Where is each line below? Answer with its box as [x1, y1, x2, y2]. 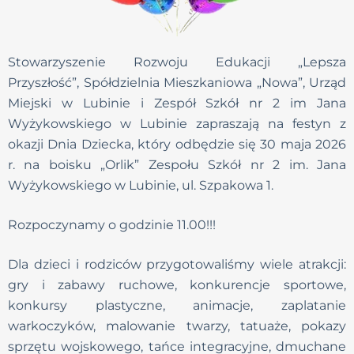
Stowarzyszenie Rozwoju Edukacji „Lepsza [8, 55, 346, 70]
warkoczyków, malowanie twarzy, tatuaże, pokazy [8, 318, 346, 333]
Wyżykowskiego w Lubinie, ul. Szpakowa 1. [8, 178, 273, 193]
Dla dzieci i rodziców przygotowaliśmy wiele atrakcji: [8, 257, 346, 272]
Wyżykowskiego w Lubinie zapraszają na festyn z [8, 116, 346, 131]
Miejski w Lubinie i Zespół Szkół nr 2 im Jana [8, 96, 346, 111]
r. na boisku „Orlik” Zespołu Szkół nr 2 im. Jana [8, 157, 346, 172]
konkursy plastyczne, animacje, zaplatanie [8, 298, 346, 313]
